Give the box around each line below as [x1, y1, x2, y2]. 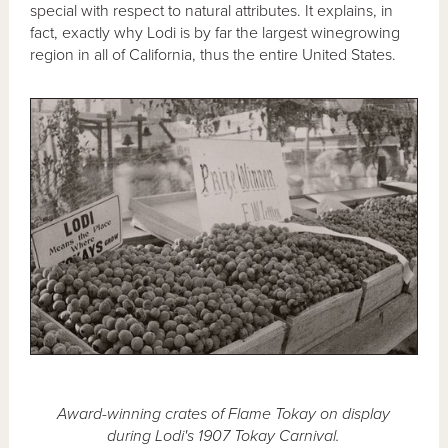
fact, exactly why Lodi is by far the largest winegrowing [30, 22, 401, 43]
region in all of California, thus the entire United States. [30, 44, 397, 65]
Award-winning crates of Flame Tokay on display [57, 403, 390, 424]
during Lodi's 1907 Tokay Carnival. [107, 425, 340, 446]
